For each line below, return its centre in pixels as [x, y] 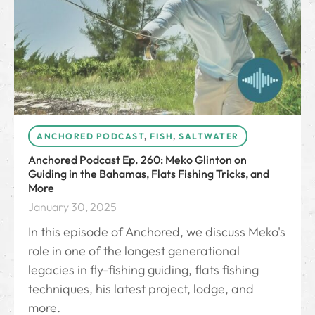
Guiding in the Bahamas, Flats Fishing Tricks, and [149, 174]
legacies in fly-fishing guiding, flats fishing [143, 270]
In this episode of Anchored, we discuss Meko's [157, 232]
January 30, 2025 [72, 207]
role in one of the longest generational [134, 251]
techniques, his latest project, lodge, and [141, 289]
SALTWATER [209, 136]
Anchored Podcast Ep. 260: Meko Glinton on [137, 160]
